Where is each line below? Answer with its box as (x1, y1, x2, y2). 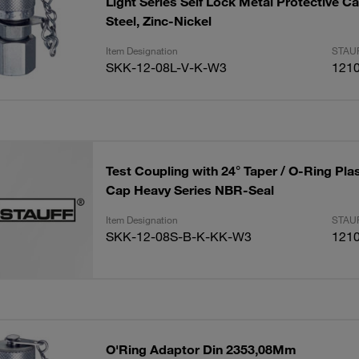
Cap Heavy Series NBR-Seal (105, 182, 274, 198)
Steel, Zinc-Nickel (105, 13, 212, 29)
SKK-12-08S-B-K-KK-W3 (105, 228, 252, 244)
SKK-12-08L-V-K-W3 (105, 59, 227, 75)
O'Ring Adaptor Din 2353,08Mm (105, 341, 296, 357)
